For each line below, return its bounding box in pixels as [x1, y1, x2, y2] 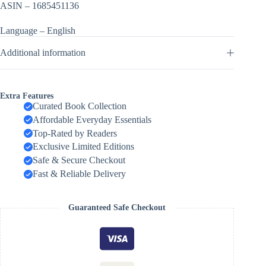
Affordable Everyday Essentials [33, 114, 151, 125]
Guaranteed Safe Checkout [68, 203, 166, 213]
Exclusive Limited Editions [33, 141, 134, 152]
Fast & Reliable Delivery [33, 169, 126, 179]
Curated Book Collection [33, 101, 126, 112]
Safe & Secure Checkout [33, 155, 125, 166]
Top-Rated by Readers [33, 128, 117, 138]
